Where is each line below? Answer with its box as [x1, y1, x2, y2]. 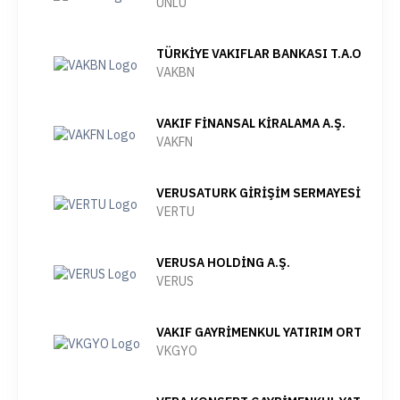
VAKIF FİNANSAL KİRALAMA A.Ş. [156, 115, 346, 131]
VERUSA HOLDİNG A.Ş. [156, 254, 290, 271]
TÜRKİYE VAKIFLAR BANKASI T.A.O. [156, 46, 364, 62]
